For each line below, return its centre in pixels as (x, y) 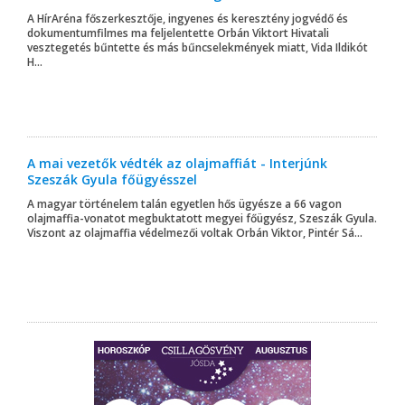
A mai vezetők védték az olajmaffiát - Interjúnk (177, 164)
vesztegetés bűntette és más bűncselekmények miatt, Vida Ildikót (198, 48)
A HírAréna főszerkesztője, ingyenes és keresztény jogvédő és (188, 19)
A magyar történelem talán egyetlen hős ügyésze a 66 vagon (184, 204)
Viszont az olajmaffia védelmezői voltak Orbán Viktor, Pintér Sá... (195, 233)
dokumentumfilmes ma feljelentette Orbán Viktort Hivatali (178, 33)
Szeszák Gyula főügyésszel (112, 180)
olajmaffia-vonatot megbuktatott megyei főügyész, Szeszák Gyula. (202, 219)
